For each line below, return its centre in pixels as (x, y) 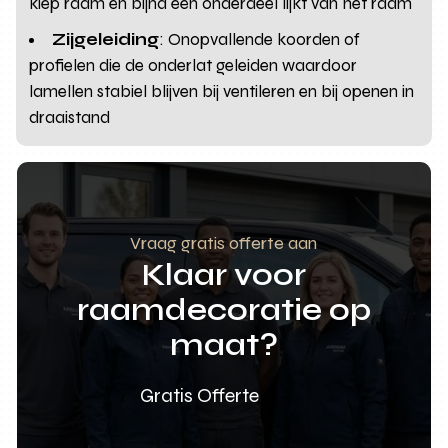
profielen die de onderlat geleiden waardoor (193, 65)
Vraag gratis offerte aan (224, 242)
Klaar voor (223, 274)
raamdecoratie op (223, 309)
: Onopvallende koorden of (260, 39)
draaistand (70, 117)
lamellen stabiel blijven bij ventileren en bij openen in (222, 91)
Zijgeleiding (106, 39)
